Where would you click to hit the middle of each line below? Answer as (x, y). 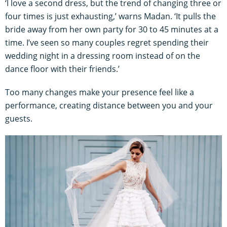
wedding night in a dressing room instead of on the (103, 56)
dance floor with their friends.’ (62, 69)
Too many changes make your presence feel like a (100, 92)
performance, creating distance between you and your (109, 106)
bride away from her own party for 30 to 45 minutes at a (112, 30)
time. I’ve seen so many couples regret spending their (107, 43)
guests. (19, 119)
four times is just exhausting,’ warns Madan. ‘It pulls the (110, 16)
